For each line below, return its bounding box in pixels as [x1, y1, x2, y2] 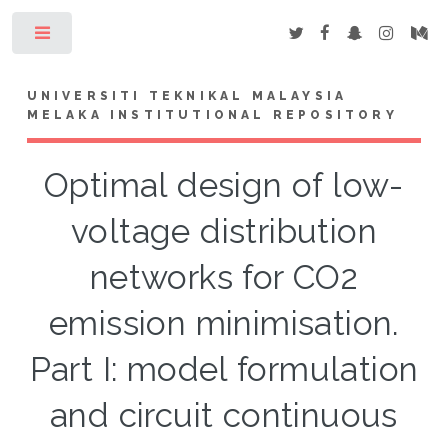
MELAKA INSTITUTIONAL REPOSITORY [26, 107, 398, 122]
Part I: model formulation [29, 349, 419, 389]
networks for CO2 [89, 257, 359, 297]
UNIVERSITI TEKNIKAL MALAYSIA [26, 88, 348, 103]
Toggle [87, 30, 126, 44]
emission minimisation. [49, 303, 399, 343]
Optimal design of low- [44, 165, 404, 205]
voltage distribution [71, 211, 377, 251]
